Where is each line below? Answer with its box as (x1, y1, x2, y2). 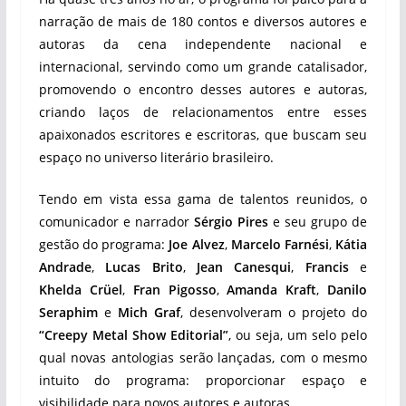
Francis (304, 258, 349, 275)
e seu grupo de (268, 213, 368, 230)
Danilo (327, 281, 368, 298)
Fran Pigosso (132, 281, 217, 298)
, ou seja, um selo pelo (227, 326, 368, 343)
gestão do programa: (38, 236, 169, 253)
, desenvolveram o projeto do (179, 304, 368, 321)
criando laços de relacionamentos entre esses (38, 103, 368, 121)
